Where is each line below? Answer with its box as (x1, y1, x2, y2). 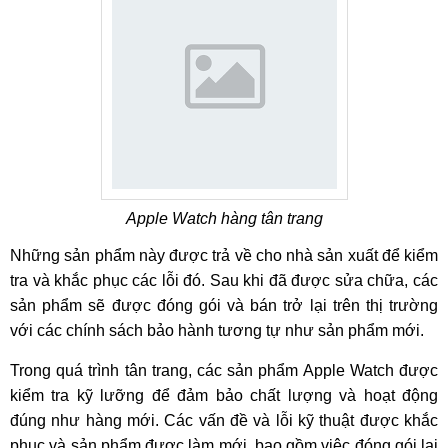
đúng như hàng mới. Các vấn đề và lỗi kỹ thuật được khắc (10, 412, 438, 429)
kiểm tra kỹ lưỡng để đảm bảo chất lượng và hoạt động (10, 387, 438, 404)
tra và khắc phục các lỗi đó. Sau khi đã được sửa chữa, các (10, 272, 438, 289)
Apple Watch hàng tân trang (125, 210, 323, 227)
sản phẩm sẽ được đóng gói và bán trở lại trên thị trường (10, 297, 438, 314)
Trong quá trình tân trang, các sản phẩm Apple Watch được (10, 362, 438, 379)
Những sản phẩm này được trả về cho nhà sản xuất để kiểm (10, 247, 438, 264)
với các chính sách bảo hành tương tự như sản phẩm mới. (10, 322, 424, 339)
